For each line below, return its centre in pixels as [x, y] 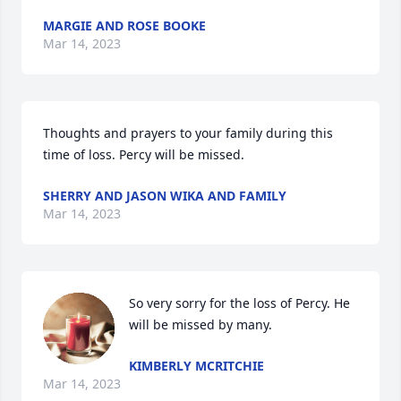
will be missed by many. [200, 324]
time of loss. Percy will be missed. [144, 154]
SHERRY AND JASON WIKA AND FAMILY [165, 196]
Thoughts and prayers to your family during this [188, 133]
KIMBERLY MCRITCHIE [196, 366]
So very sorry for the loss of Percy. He [239, 303]
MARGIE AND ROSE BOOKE [124, 26]
